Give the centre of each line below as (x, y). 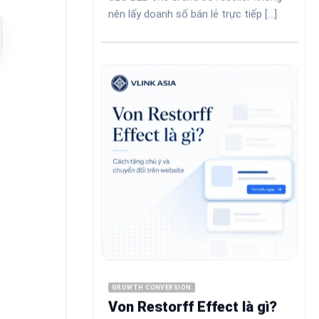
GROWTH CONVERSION (152, 287)
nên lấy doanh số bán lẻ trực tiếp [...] (193, 14)
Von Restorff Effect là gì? (193, 307)
